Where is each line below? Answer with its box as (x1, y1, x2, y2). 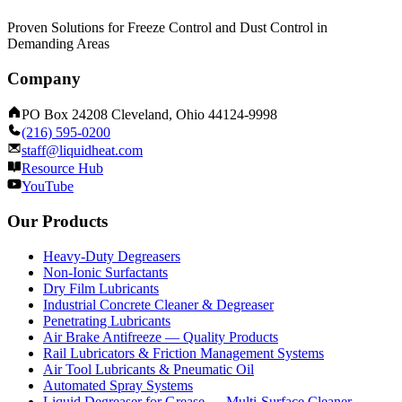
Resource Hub (22, 161, 103, 177)
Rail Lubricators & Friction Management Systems (43, 345, 324, 361)
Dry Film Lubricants (43, 280, 159, 296)
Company (7, 68, 81, 88)
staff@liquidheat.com (22, 143, 143, 159)
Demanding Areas (7, 35, 109, 51)
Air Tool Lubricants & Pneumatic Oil (43, 361, 254, 377)
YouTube (22, 179, 74, 195)
